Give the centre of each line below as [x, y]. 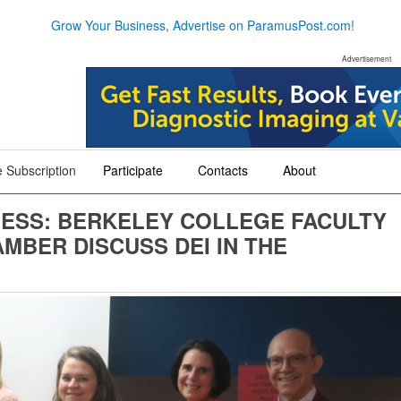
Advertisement [366, 58]
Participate [133, 170]
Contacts [223, 170]
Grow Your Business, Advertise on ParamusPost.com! [202, 25]
